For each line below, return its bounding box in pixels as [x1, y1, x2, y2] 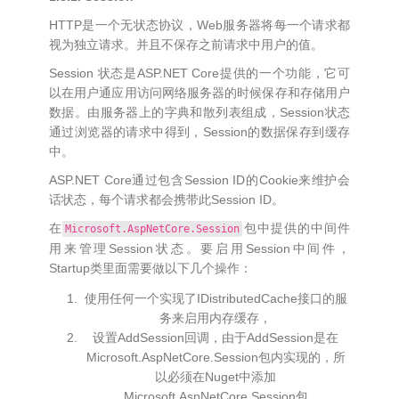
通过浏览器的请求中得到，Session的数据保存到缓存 [49, 125, 350, 139]
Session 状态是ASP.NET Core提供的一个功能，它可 [49, 66, 350, 80]
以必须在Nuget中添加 [155, 370, 276, 384]
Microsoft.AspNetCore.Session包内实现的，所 [85, 350, 346, 364]
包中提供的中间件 [242, 221, 351, 235]
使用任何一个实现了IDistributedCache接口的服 [84, 291, 347, 305]
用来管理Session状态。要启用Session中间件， [49, 241, 350, 256]
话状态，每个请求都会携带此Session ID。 [49, 192, 284, 207]
